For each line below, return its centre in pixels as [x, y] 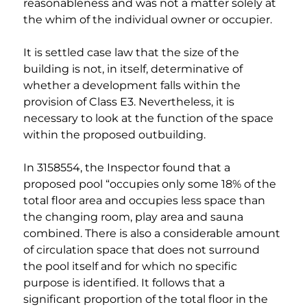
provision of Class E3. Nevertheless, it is [130, 102]
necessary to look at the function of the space [150, 119]
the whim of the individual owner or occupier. [148, 20]
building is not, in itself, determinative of [134, 69]
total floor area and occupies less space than [146, 201]
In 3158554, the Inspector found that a [128, 168]
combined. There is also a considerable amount [153, 234]
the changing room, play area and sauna [135, 217]
